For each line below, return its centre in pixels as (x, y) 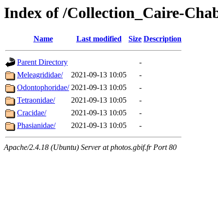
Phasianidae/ (36, 126)
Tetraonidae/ (36, 100)
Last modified (99, 39)
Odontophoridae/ (43, 88)
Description (163, 39)
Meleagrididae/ (40, 75)
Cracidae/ (32, 113)
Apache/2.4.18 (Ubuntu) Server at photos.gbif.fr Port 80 (90, 147)
